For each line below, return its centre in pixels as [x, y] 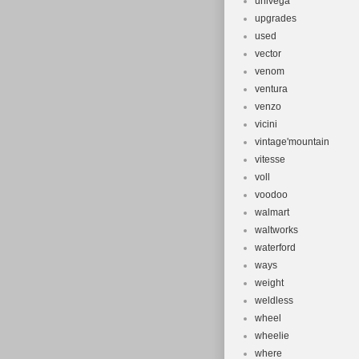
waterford [275, 248]
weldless [274, 301]
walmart [272, 212]
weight [269, 283]
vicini [266, 124]
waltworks [276, 230]
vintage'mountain [292, 142]
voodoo [271, 195]
